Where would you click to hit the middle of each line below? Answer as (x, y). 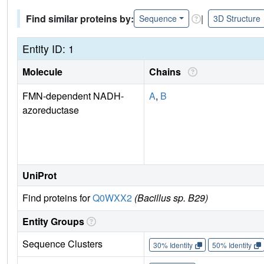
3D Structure (237, 19)
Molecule (42, 72)
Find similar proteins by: (80, 18)
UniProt (39, 176)
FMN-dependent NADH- (73, 96)
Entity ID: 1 (48, 49)
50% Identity (232, 245)
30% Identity (173, 245)
